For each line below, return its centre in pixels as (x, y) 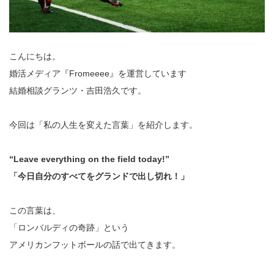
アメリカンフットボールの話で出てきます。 (95, 244)
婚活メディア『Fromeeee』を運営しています (98, 73)
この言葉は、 (35, 210)
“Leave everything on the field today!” (89, 159)
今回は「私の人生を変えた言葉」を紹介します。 (103, 124)
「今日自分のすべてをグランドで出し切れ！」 (99, 176)
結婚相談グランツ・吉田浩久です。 (78, 90)
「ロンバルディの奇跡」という (69, 227)
